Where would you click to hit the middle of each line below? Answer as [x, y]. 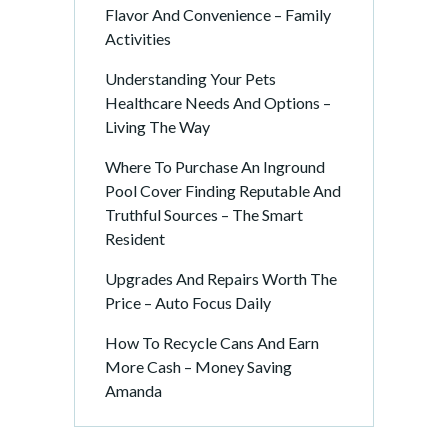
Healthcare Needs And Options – [218, 102]
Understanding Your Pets [190, 78]
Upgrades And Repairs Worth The [221, 278]
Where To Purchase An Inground [215, 166]
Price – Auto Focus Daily [188, 302]
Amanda [133, 390]
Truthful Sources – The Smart [204, 214]
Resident [135, 238]
